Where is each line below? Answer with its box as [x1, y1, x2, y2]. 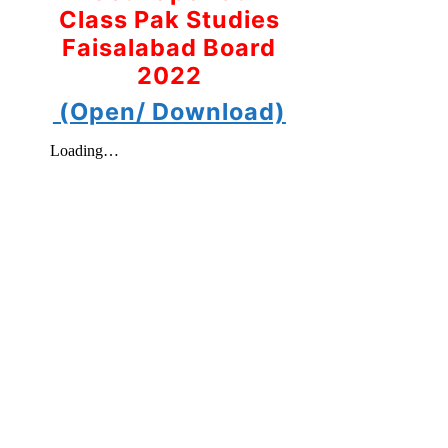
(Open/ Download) [52, 96, 286, 126]
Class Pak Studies [58, 4, 280, 34]
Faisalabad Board [62, 32, 277, 62]
